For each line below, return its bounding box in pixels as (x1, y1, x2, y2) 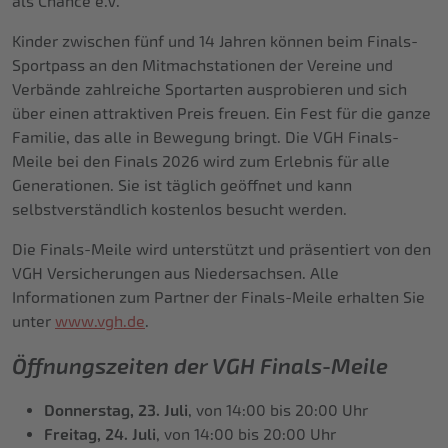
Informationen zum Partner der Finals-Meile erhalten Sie (12, 288, 425, 308)
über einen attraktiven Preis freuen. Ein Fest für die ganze (12, 104, 431, 124)
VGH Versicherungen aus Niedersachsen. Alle (12, 264, 339, 284)
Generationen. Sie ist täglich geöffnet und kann (12, 176, 352, 196)
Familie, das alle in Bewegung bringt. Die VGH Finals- (12, 128, 399, 148)
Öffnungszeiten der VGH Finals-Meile (12, 353, 388, 381)
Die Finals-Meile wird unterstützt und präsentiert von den (12, 240, 431, 260)
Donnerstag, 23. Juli (44, 401, 188, 421)
